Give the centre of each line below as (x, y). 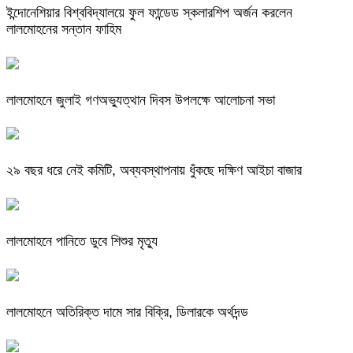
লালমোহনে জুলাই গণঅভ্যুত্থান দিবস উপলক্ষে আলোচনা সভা (141, 100)
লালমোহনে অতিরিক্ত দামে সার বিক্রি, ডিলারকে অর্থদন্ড (127, 312)
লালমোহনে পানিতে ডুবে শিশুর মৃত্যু (82, 242)
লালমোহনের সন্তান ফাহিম (64, 29)
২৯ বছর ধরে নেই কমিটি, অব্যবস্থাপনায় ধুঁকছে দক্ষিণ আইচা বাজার (154, 171)
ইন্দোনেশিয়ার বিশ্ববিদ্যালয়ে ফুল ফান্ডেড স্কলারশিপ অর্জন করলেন (149, 12)
